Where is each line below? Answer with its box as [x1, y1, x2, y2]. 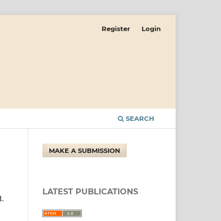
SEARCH [124, 114, 154, 122]
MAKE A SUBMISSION [49, 146, 121, 154]
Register [102, 24, 131, 33]
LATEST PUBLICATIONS [42, 186, 138, 196]
